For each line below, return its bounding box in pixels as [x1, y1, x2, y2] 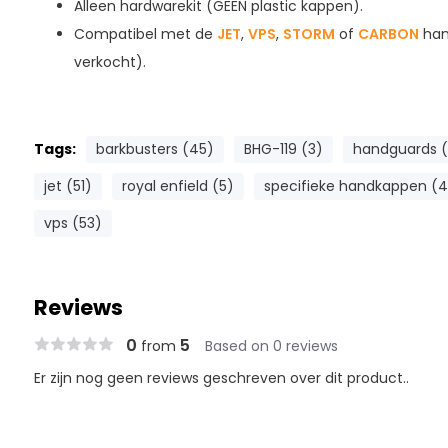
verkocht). [73, 52, 146, 72]
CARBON [357, 24, 419, 44]
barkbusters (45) [95, 139, 214, 159]
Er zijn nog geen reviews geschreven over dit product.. [33, 368, 409, 388]
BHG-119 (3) [243, 139, 323, 159]
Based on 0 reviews [204, 336, 338, 356]
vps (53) [43, 213, 102, 233]
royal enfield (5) [121, 176, 234, 196]
